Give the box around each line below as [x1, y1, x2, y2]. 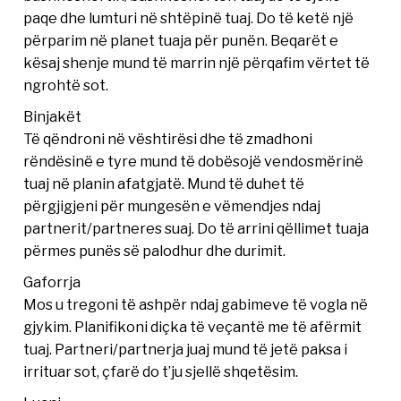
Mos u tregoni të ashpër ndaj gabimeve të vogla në [23, 294, 369, 313]
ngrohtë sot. [23, 75, 109, 94]
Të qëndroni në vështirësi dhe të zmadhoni [23, 129, 313, 148]
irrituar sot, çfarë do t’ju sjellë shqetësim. [23, 362, 299, 380]
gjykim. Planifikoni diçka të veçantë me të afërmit [23, 317, 363, 336]
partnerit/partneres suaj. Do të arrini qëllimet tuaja [23, 218, 370, 237]
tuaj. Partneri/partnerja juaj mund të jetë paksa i [23, 339, 348, 358]
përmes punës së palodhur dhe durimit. [23, 241, 286, 260]
